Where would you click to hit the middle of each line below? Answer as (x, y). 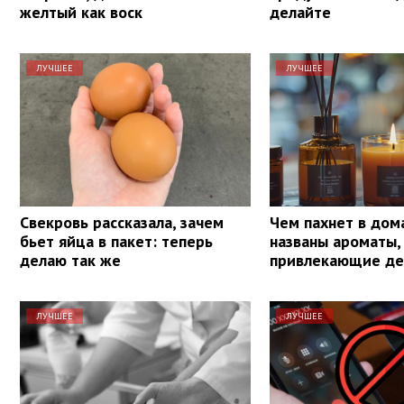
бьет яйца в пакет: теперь (116, 241)
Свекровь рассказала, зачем (122, 222)
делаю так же (70, 260)
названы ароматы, (335, 241)
